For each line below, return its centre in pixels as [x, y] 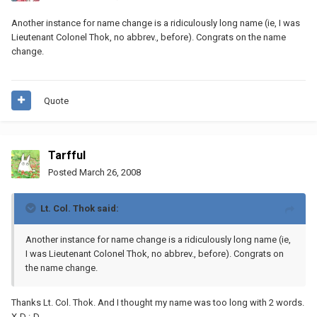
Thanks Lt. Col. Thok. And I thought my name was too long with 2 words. [158, 302]
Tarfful [67, 155]
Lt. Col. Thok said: [80, 208]
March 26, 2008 [110, 172]
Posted [64, 172]
